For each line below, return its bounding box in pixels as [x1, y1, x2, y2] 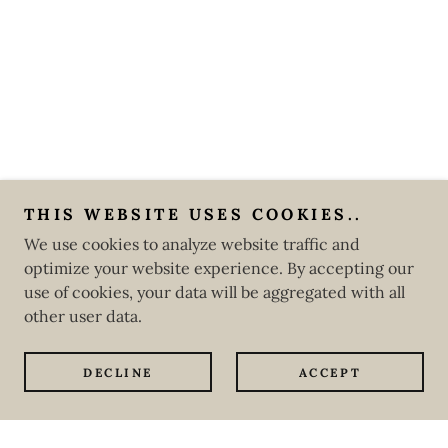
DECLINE [83, 364, 153, 380]
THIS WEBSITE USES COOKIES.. [24, 204, 363, 224]
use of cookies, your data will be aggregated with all [24, 282, 405, 302]
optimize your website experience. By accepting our [24, 258, 414, 278]
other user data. [24, 306, 142, 326]
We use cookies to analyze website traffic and [24, 234, 360, 254]
